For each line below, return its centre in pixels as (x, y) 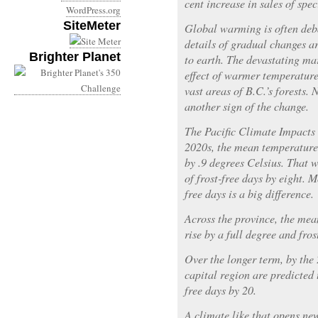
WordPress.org (93, 10)
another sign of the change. (247, 106)
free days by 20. (220, 290)
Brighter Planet (75, 57)
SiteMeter (92, 26)
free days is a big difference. (249, 193)
